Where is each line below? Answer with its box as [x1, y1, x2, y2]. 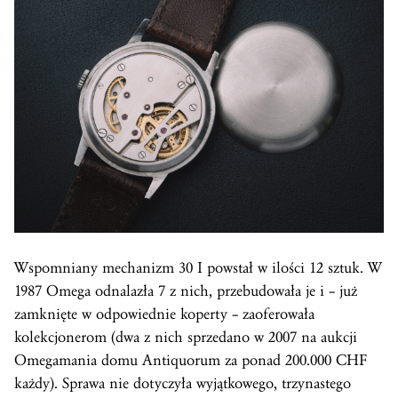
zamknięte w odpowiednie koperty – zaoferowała [14, 304, 314, 323]
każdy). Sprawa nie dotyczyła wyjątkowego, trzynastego [14, 373, 351, 393]
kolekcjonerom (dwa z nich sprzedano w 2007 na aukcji [14, 327, 357, 346]
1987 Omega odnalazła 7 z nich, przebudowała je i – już [14, 281, 357, 300]
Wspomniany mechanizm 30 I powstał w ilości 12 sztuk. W [14, 258, 382, 277]
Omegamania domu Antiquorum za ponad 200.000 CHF [14, 350, 367, 370]
